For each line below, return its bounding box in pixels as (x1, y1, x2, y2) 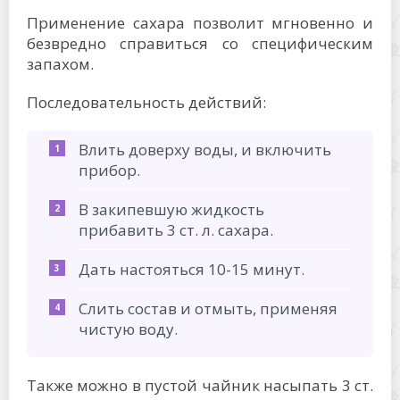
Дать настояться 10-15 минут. (79, 258, 304, 279)
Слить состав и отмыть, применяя (79, 297, 337, 319)
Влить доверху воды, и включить (79, 138, 331, 160)
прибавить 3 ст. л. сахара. (79, 219, 273, 240)
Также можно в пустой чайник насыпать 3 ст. (27, 374, 373, 396)
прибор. (79, 159, 140, 180)
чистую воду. (79, 318, 178, 339)
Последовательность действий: (27, 91, 266, 112)
